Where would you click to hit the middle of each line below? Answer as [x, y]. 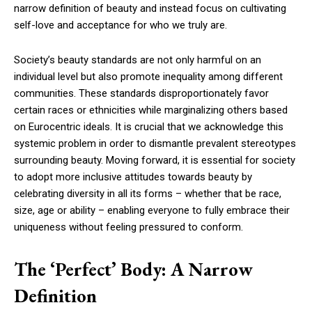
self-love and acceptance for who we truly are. [120, 25]
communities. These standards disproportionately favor [141, 93]
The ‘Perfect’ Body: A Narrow [133, 269]
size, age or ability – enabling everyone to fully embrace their [152, 210]
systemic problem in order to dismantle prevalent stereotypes [155, 143]
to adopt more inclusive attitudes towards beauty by [133, 177]
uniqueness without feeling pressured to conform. [128, 227]
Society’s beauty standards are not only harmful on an [138, 60]
